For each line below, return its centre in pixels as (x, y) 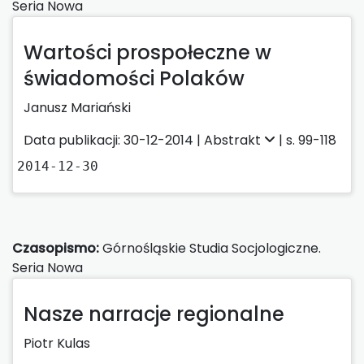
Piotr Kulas (57, 343)
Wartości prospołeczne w (147, 52)
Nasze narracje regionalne (154, 314)
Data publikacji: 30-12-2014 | (114, 140)
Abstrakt (234, 140)
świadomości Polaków (134, 78)
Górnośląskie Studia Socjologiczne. (210, 248)
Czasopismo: (56, 248)
